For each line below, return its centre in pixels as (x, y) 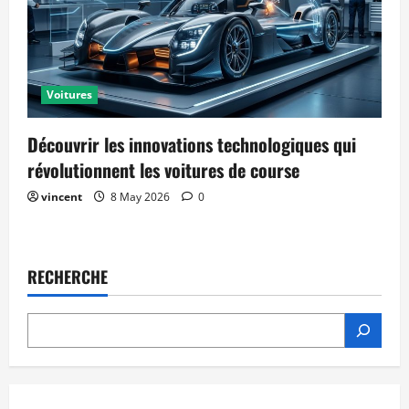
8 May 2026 (140, 197)
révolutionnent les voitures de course (163, 170)
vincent (62, 197)
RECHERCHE (68, 277)
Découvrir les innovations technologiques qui (192, 145)
